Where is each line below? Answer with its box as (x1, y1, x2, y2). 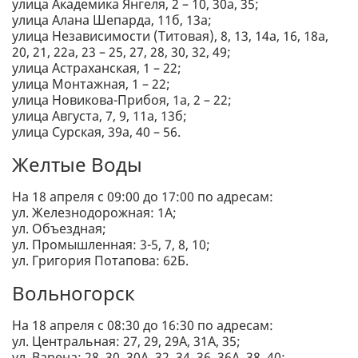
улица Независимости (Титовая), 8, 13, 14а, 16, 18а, (12, 27, 328, 46)
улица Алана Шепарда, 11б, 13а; (12, 11, 212, 30)
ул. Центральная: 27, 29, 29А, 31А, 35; (12, 332, 241, 351)
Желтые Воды (12, 151, 142, 178)
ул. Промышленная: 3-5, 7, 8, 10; (12, 236, 210, 254)
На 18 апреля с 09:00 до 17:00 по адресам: (12, 188, 273, 206)
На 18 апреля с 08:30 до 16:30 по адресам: (12, 316, 273, 335)
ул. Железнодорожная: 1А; (12, 204, 177, 222)
